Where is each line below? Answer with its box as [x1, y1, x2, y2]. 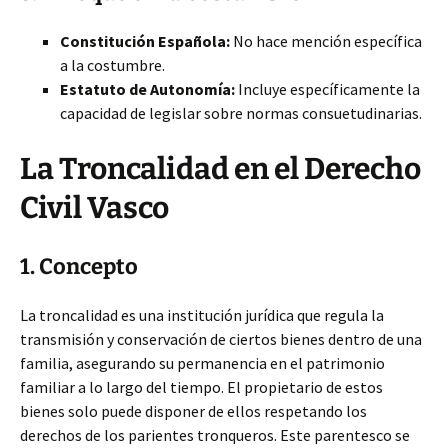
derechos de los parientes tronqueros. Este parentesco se [20, 425, 410, 445]
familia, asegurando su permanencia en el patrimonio [20, 353, 385, 373]
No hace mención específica [230, 31, 422, 51]
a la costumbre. [60, 55, 165, 75]
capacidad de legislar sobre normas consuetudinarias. [60, 103, 422, 123]
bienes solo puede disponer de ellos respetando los [20, 401, 367, 421]
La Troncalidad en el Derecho [20, 151, 421, 187]
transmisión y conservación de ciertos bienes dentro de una [20, 329, 422, 349]
